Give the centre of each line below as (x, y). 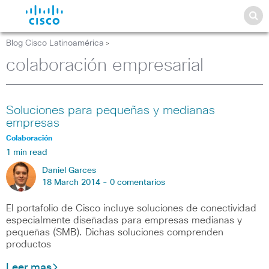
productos (29, 244)
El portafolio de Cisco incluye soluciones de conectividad (131, 208)
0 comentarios (138, 183)
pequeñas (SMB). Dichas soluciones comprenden (115, 232)
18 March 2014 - (76, 183)
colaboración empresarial (105, 66)
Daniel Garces (69, 171)
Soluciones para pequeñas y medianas (110, 110)
